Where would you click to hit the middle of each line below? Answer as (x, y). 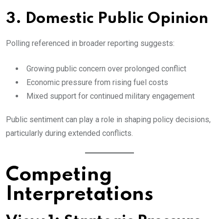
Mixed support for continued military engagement (110, 96)
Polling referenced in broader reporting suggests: (90, 44)
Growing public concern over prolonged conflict (106, 69)
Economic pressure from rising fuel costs (97, 83)
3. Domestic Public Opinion (107, 19)
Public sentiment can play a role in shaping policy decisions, (108, 120)
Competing (59, 175)
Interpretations (80, 195)
